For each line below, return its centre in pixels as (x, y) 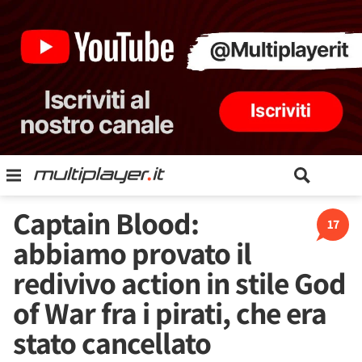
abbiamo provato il (132, 253)
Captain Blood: (106, 223)
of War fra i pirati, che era (170, 313)
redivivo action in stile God (179, 283)
